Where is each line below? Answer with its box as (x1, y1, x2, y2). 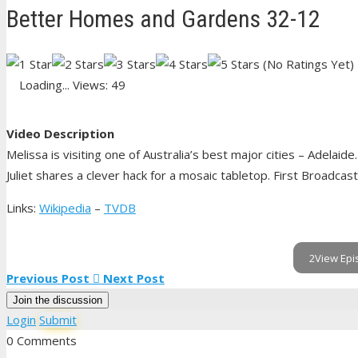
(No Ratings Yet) (260, 56, 354, 73)
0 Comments (6, 332, 77, 349)
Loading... (19, 77, 70, 93)
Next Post (103, 270, 165, 287)
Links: (6, 200, 39, 217)
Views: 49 (73, 77, 125, 93)
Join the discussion (13, 294, 102, 307)
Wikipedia (39, 200, 91, 217)
